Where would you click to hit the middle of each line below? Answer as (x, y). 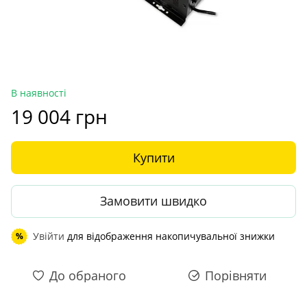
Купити (153, 157)
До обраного (88, 275)
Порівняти (236, 275)
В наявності (39, 93)
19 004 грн (59, 116)
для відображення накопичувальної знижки (170, 236)
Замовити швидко (153, 201)
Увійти (49, 236)
